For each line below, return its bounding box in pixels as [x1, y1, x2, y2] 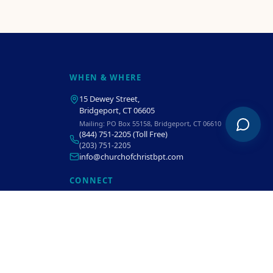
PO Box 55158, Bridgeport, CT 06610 [107, 118, 221, 128]
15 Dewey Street [79, 93, 138, 104]
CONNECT [69, 174, 114, 186]
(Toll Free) [131, 128, 168, 140]
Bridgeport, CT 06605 [79, 104, 155, 116]
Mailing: [79, 118, 107, 128]
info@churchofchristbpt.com [79, 151, 183, 162]
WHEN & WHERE [69, 71, 142, 83]
